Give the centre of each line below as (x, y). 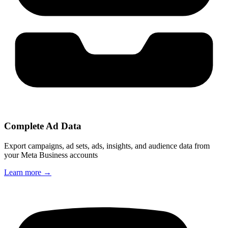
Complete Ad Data (43, 126)
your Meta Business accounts (51, 155)
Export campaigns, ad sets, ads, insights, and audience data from (107, 146)
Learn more (24, 172)
